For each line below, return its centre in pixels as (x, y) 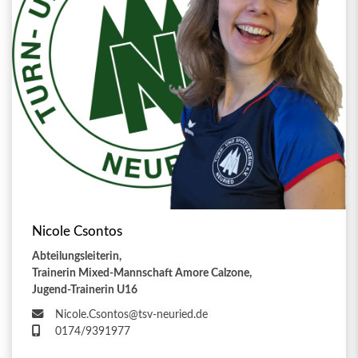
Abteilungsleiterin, (77, 256)
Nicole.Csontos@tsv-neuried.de (131, 314)
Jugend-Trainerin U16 (85, 289)
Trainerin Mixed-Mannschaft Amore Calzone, (142, 272)
